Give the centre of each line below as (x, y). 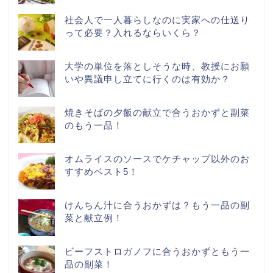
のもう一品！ (94, 125)
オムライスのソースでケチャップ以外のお (157, 158)
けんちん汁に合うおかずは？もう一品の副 (157, 205)
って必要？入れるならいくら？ (133, 32)
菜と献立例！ (94, 218)
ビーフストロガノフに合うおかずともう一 (157, 251)
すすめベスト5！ (101, 171)
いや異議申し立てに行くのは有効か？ (147, 79)
